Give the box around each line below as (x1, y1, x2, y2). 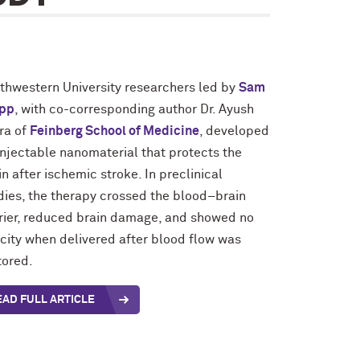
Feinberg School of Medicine (30, 125, 199, 137)
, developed (199, 125, 269, 137)
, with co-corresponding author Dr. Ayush (14, 103, 254, 116)
